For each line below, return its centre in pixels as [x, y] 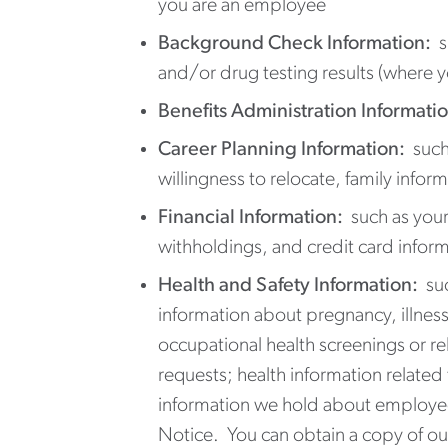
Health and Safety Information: [292, 285]
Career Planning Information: [281, 149]
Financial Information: [250, 217]
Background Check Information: [294, 43]
